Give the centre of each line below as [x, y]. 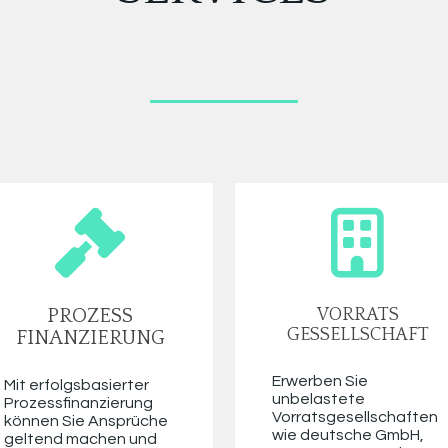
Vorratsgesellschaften [354, 417]
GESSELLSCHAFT [357, 335]
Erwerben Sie [319, 381]
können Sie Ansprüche [85, 421]
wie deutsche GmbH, [347, 435]
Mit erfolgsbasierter [76, 385]
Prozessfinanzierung [78, 403]
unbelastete [318, 399]
